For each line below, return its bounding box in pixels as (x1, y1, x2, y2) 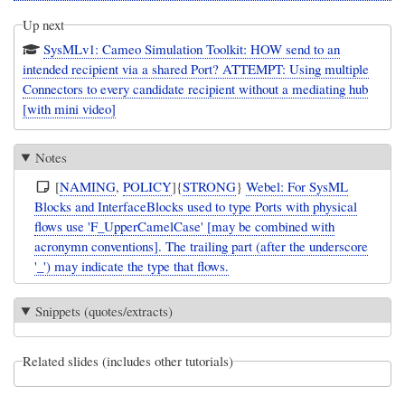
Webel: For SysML (246, 177, 349, 196)
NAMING (60, 177, 117, 196)
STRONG (183, 177, 237, 196)
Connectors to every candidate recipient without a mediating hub (23, 80, 369, 99)
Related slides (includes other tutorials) (23, 352, 234, 371)
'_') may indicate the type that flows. (34, 257, 230, 276)
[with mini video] (23, 99, 117, 118)
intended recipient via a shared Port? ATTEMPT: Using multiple (23, 60, 370, 79)
